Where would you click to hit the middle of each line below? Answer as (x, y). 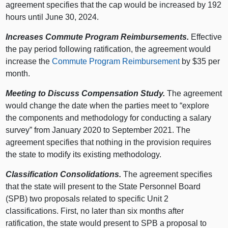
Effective (206, 37)
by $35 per (200, 62)
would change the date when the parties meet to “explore (108, 106)
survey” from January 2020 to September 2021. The (98, 130)
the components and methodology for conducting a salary (109, 118)
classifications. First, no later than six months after (95, 211)
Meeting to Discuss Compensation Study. (85, 94)
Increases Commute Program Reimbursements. (97, 37)
